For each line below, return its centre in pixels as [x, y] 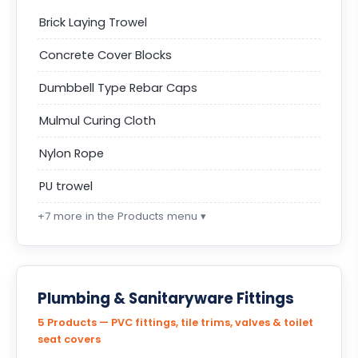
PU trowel [66, 186]
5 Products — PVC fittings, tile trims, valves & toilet [175, 322]
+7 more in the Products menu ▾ [122, 216]
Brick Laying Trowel [93, 22]
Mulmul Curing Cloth [97, 121]
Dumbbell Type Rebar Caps [118, 88]
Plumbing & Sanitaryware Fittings [166, 298]
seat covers [69, 339]
